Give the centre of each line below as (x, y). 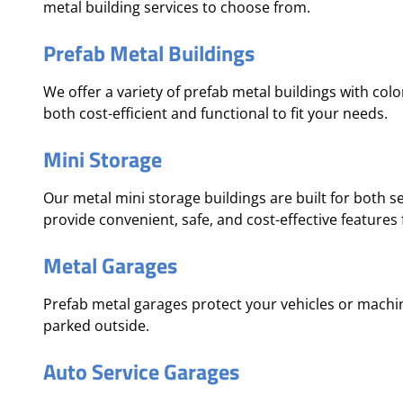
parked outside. (96, 326)
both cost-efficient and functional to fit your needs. (215, 113)
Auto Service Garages (141, 372)
